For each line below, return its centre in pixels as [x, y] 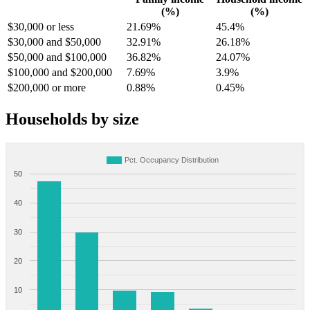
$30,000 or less [41, 27]
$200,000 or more [47, 88]
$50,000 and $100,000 [57, 57]
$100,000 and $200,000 [60, 73]
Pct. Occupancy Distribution [172, 160]
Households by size [72, 119]
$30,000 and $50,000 [54, 42]
